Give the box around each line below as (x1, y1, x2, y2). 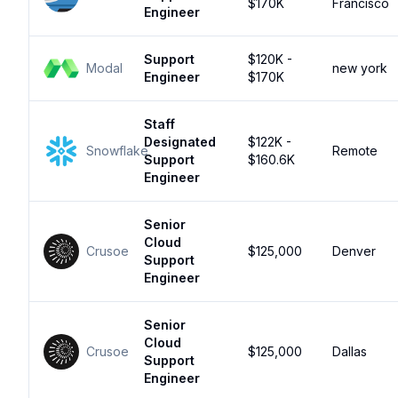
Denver (332, 243, 376, 259)
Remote (332, 143, 378, 158)
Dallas (332, 344, 367, 359)
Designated (144, 134, 216, 149)
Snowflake (86, 143, 148, 158)
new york (332, 60, 387, 76)
